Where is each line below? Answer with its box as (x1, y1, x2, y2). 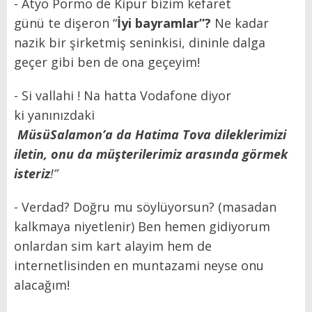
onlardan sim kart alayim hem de (14, 237, 212, 254)
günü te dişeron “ (14, 14, 117, 31)
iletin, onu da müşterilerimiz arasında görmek (14, 145, 288, 162)
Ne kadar (211, 14, 269, 31)
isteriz (14, 164, 50, 182)
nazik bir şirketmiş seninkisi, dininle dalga (14, 33, 265, 51)
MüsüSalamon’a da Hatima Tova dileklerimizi (17, 125, 286, 143)
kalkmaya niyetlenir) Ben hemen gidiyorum (14, 217, 270, 235)
